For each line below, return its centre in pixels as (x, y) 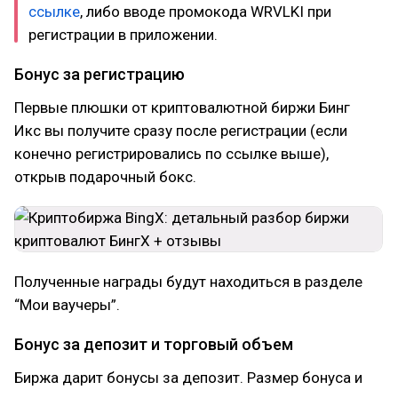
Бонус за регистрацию (99, 74)
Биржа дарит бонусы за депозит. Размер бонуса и (188, 377)
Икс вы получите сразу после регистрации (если (181, 130)
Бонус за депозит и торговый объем (154, 344)
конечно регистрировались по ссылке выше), (171, 153)
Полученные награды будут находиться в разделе (188, 281)
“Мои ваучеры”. (67, 304)
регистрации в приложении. (123, 34)
